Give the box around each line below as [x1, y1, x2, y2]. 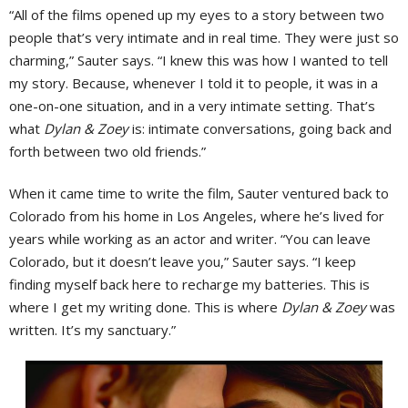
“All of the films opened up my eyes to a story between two [9, 5, 384, 24]
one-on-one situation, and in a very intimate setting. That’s [9, 96, 375, 115]
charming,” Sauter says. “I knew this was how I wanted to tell [9, 50, 388, 69]
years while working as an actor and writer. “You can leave [9, 229, 371, 248]
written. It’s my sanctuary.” [9, 320, 176, 339]
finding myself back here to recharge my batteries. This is [9, 274, 370, 293]
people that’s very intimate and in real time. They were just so [9, 27, 399, 46]
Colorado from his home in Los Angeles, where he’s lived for [9, 206, 384, 225]
